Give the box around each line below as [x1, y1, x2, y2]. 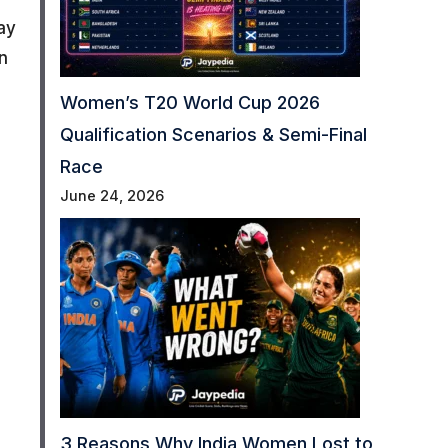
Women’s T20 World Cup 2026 [59, 92, 320, 114]
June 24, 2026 [59, 187, 164, 206]
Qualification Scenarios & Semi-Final [59, 124, 367, 146]
